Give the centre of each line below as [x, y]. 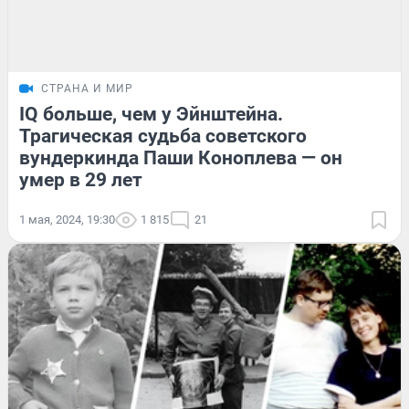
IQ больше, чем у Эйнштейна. [151, 114]
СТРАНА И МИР [87, 88]
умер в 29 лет [81, 179]
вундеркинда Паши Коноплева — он [181, 157]
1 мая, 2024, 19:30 [67, 219]
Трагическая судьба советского [163, 136]
